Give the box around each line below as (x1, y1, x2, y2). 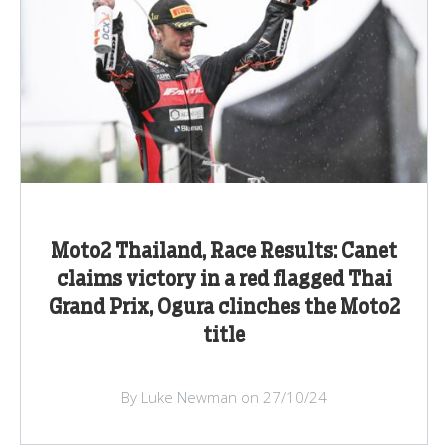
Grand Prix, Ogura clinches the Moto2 (48, 298, 400, 319)
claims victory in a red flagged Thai (56, 270, 392, 291)
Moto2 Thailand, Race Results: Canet (51, 242, 397, 263)
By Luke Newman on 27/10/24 (121, 387, 327, 408)
